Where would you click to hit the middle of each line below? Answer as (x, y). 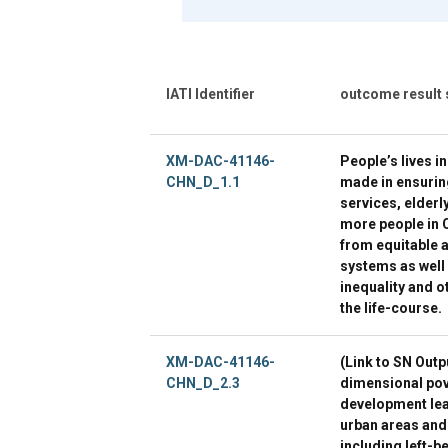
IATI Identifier (210, 93)
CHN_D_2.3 (203, 382)
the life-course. (391, 307)
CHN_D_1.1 (203, 181)
